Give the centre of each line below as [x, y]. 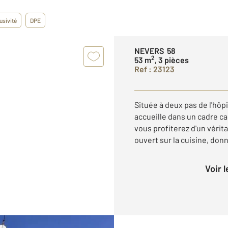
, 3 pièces [172, 60]
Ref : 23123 [154, 69]
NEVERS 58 [155, 51]
